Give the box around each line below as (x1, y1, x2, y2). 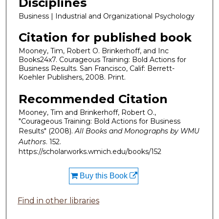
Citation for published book (19, 30, 192, 45)
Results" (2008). (19, 126, 75, 135)
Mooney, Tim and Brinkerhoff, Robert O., (19, 108, 156, 117)
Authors (19, 137, 46, 146)
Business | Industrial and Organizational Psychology (19, 11, 195, 21)
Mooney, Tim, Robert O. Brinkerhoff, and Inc (19, 46, 169, 56)
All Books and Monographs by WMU (75, 126, 199, 135)
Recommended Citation (19, 91, 168, 106)
